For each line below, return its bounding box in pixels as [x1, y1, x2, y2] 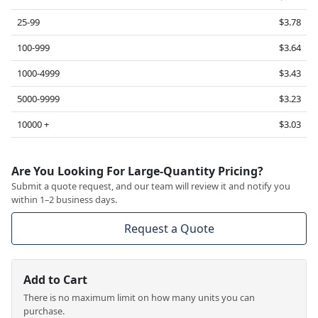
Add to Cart [23, 271, 87, 287]
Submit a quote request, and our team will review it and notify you [11, 179, 290, 192]
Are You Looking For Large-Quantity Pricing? [11, 163, 263, 179]
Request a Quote [124, 220, 214, 236]
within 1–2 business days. [11, 192, 117, 206]
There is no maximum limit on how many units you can [23, 290, 255, 304]
